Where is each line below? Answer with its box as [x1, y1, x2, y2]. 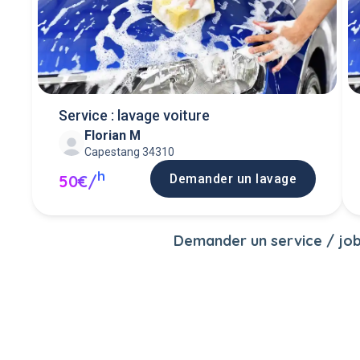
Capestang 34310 [84, 145, 174, 158]
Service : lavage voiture [58, 106, 210, 124]
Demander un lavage [170, 170, 297, 186]
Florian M [84, 127, 141, 143]
